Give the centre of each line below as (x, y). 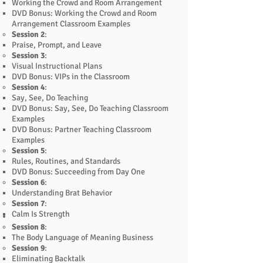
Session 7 (28, 203)
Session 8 (28, 227)
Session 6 (28, 182)
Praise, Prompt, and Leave (57, 45)
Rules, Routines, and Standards (66, 161)
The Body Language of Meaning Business (82, 237)
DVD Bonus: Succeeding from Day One (78, 172)
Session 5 (28, 151)
